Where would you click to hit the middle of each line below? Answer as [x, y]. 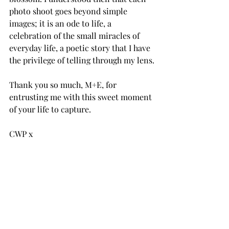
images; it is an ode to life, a [61, 23]
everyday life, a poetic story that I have [81, 48]
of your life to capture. [50, 109]
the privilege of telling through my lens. [82, 60]
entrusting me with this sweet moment [82, 97]
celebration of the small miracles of [75, 36]
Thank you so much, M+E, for [64, 85]
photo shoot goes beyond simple [69, 11]
